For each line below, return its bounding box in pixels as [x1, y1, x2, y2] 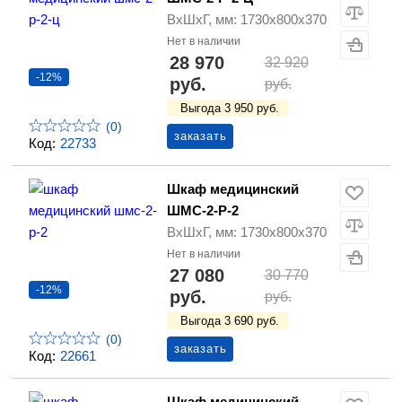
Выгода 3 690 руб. [180, 314, 279, 328]
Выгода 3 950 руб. [180, 101, 279, 116]
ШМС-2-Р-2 [167, 203, 239, 219]
